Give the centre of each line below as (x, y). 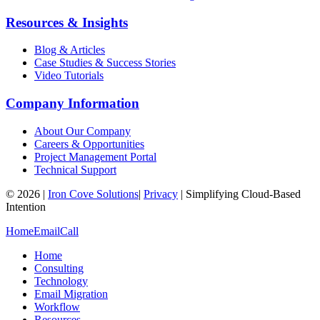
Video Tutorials (69, 76)
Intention (26, 206)
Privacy (161, 194)
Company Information (72, 104)
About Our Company (82, 131)
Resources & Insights (67, 22)
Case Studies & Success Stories (105, 63)
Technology (61, 281)
